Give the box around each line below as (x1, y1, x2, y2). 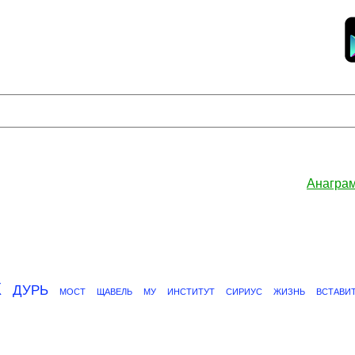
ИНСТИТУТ (167, 287, 215, 296)
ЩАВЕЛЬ (97, 287, 132, 296)
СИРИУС (226, 287, 262, 296)
